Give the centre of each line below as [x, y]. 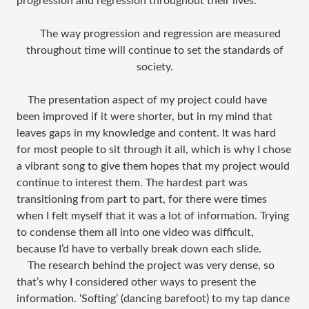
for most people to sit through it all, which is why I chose [154, 150]
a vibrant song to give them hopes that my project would [153, 167]
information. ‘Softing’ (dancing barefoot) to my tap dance [153, 299]
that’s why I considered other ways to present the [136, 282]
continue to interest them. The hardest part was [132, 183]
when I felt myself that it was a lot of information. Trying [153, 216]
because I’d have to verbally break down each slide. [139, 249]
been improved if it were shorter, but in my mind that [144, 117]
